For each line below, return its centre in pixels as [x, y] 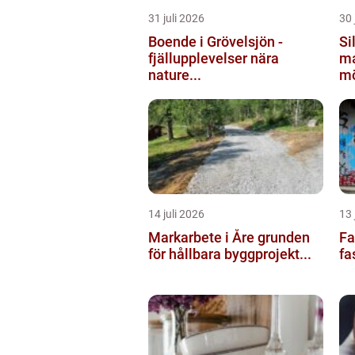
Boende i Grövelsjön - [216, 41]
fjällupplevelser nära [214, 58]
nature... [175, 74]
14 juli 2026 [176, 214]
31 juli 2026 [176, 18]
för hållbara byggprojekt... [230, 254]
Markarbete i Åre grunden [203, 237]
